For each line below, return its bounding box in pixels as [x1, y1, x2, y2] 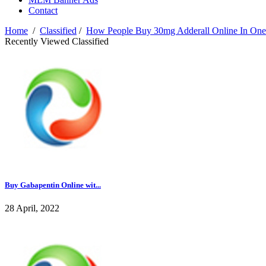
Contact [28, 5, 58, 16]
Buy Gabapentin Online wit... [5, 180, 101, 190]
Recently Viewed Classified [5, 36, 109, 47]
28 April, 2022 [5, 203, 59, 214]
